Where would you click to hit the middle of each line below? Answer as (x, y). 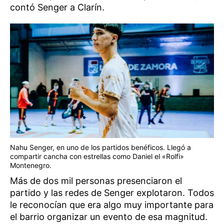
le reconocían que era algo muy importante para (112, 205)
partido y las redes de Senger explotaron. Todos (112, 193)
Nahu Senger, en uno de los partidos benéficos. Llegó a (100, 147)
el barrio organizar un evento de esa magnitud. (109, 217)
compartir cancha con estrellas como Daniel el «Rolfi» (97, 156)
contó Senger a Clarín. (57, 7)
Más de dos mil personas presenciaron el (96, 181)
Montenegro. (31, 165)
